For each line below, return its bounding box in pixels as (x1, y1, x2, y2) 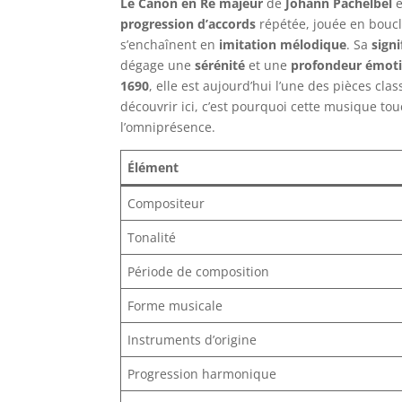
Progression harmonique (127, 364, 277, 382)
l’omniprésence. (120, 118, 216, 135)
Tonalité (127, 228, 177, 246)
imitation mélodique (219, 35, 347, 53)
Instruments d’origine (127, 330, 258, 348)
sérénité (195, 56, 246, 74)
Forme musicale (127, 296, 223, 314)
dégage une (120, 56, 196, 74)
